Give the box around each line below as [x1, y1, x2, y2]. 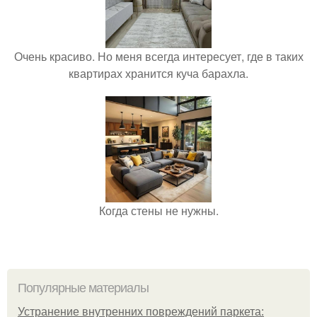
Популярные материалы [18, 281, 149, 296]
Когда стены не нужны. [98, 202, 219, 219]
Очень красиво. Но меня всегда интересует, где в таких [13, 48, 304, 65]
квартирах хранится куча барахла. [69, 65, 248, 82]
